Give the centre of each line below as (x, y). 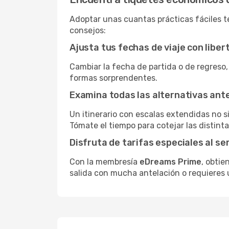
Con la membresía (105, 162)
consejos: (88, 30)
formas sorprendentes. (113, 78)
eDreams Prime (170, 162)
